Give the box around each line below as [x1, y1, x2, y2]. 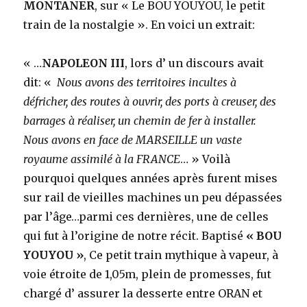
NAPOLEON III [42, 56, 125, 70]
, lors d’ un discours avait [125, 56, 265, 70]
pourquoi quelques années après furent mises [23, 171, 278, 185]
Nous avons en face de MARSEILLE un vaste [23, 132, 243, 147]
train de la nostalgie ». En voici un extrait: [23, 17, 256, 32]
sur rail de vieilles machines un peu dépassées [23, 190, 283, 204]
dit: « [23, 75, 55, 89]
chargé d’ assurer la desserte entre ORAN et [23, 286, 263, 300]
